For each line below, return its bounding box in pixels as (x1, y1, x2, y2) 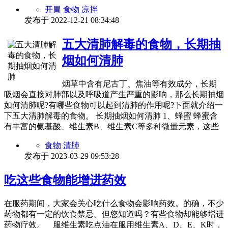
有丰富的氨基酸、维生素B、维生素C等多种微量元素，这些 (4, 122, 219, 131)
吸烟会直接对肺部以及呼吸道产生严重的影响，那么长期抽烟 (4, 90, 224, 99)
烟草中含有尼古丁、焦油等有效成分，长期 (62, 79, 217, 89)
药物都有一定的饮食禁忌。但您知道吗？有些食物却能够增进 (4, 210, 224, 219)
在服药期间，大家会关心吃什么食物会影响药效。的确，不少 (4, 199, 224, 208)
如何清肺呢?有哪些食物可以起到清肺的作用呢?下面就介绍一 (4, 101, 223, 110)
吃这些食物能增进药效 (4, 174, 126, 187)
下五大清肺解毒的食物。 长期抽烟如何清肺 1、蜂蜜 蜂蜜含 (4, 111, 218, 121)
